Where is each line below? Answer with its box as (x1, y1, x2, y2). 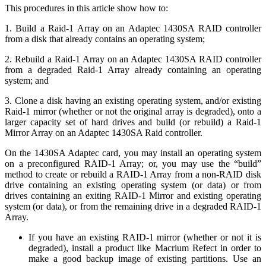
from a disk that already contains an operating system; (5, 33, 205, 44)
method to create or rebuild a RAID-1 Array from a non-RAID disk (5, 169, 261, 179)
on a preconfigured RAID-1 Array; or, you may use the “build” (5, 158, 261, 169)
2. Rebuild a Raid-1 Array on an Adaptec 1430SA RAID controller (5, 53, 261, 64)
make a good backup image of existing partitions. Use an (28, 253, 261, 264)
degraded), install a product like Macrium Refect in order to (28, 242, 261, 253)
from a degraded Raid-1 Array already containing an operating (5, 64, 261, 75)
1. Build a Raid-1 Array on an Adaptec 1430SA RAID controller (5, 23, 261, 33)
